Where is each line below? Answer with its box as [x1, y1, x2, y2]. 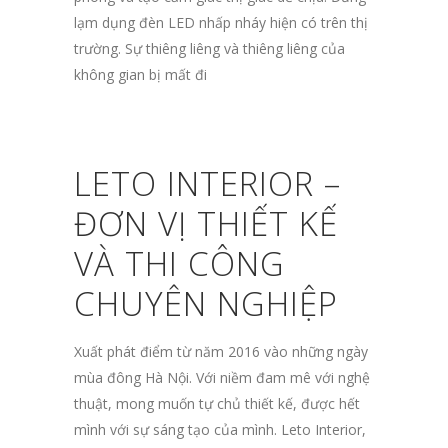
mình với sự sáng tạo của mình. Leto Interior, [74, 419, 366, 439]
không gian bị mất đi [74, 64, 207, 84]
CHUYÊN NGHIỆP [74, 280, 338, 326]
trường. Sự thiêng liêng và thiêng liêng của [74, 38, 345, 58]
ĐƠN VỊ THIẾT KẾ [74, 200, 338, 246]
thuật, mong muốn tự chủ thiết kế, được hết [74, 393, 360, 413]
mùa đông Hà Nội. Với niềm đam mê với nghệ [74, 367, 370, 387]
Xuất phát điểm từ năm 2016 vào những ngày [74, 341, 368, 361]
